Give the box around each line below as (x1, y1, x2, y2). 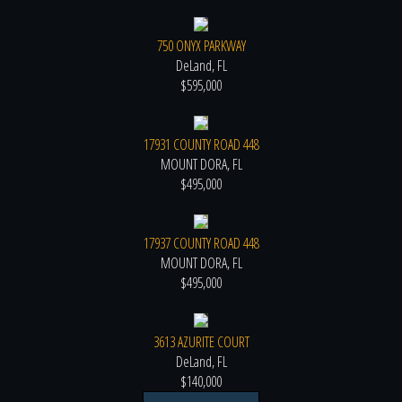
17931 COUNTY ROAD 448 (143, 135, 259, 155)
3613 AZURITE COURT (153, 332, 249, 353)
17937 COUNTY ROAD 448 (143, 233, 259, 254)
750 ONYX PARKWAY (156, 36, 246, 57)
